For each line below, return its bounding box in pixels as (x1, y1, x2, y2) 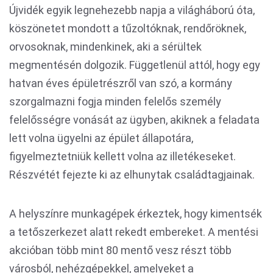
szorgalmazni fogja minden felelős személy (9, 95, 221, 108)
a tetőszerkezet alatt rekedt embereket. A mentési (9, 225, 258, 238)
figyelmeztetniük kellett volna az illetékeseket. (9, 150, 236, 163)
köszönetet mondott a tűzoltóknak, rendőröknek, (9, 22, 246, 35)
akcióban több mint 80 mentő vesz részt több (9, 244, 232, 257)
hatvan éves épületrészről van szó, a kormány (9, 77, 232, 90)
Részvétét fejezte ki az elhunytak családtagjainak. (9, 168, 257, 181)
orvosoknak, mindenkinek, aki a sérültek (9, 40, 202, 53)
